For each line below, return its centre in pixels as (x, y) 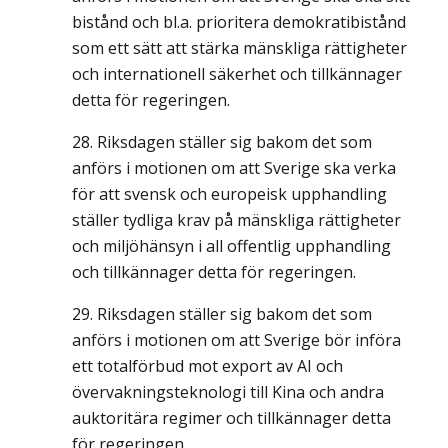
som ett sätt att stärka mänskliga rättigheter (239, 48)
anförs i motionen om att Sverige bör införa (236, 340)
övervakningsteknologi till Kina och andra (228, 392)
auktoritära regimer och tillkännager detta (231, 418)
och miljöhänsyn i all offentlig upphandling (231, 246)
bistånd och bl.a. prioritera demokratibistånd (239, 22)
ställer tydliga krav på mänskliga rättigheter (236, 220)
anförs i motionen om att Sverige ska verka (234, 168)
